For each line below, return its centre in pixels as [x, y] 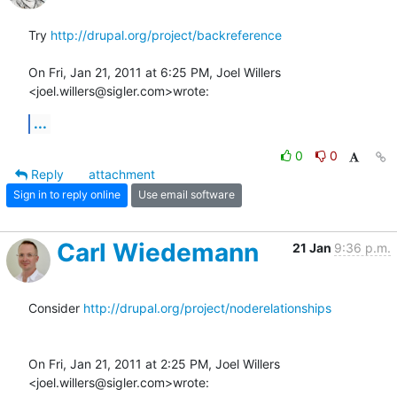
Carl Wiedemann [158, 252]
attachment [122, 174]
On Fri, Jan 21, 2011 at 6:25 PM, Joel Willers [155, 72]
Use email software [187, 195]
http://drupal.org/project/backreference [166, 35]
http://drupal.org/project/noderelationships [207, 307]
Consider [56, 307]
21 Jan [313, 247]
